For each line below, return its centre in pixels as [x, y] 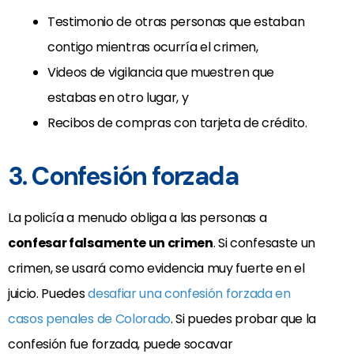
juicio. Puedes [48, 294]
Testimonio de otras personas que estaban [176, 22]
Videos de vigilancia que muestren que [161, 73]
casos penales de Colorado [89, 319]
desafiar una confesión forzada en [189, 294]
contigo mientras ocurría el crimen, [153, 47]
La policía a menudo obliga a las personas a [137, 218]
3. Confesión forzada [123, 177]
